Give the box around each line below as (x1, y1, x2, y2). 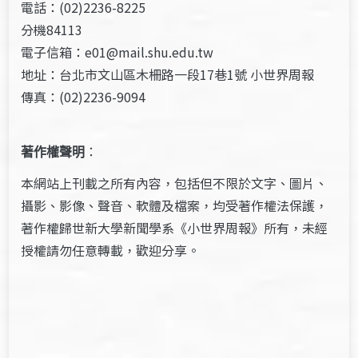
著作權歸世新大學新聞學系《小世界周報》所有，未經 (21, 217, 328, 237)
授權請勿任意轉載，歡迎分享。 (21, 240, 201, 260)
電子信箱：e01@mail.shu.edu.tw (21, 42, 214, 62)
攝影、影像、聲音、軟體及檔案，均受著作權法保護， (21, 195, 328, 215)
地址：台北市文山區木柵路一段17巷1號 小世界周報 (21, 64, 315, 84)
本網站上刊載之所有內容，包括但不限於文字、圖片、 (21, 173, 328, 193)
